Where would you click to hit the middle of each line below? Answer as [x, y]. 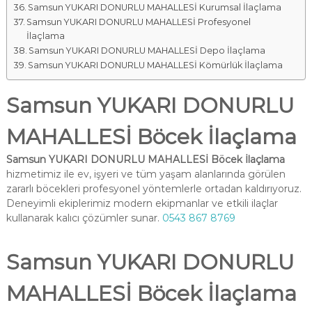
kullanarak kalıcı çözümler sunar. [84, 218]
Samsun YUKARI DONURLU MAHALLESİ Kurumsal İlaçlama [155, 7]
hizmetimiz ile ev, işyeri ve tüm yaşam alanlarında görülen [146, 174]
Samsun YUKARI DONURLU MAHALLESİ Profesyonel [139, 22]
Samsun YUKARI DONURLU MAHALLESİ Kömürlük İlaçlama [156, 65]
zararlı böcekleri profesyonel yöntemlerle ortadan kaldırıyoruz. [154, 189]
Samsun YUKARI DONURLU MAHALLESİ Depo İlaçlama [147, 50]
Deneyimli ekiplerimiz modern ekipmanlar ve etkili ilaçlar [142, 203]
